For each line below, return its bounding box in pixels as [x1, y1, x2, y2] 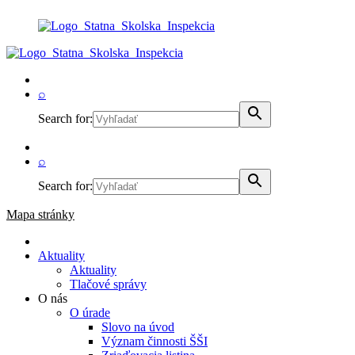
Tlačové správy [70, 277, 147, 291]
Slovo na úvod [101, 320, 174, 334]
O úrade [70, 306, 110, 319]
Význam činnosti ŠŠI [101, 334, 208, 348]
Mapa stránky [6, 208, 74, 221]
